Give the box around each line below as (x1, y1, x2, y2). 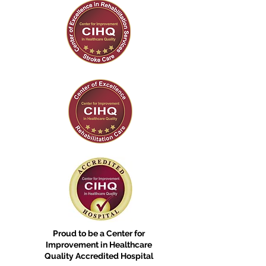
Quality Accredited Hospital (44, 251, 153, 261)
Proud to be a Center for (52, 228, 145, 238)
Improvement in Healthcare (45, 239, 152, 249)
